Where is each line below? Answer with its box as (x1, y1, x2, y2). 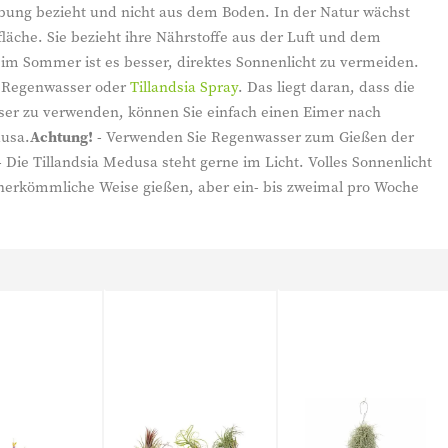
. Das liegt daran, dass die (238, 76, 415, 97)
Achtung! (30, 126, 93, 147)
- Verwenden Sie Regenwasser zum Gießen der (93, 126, 414, 147)
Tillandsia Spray (130, 76, 238, 97)
